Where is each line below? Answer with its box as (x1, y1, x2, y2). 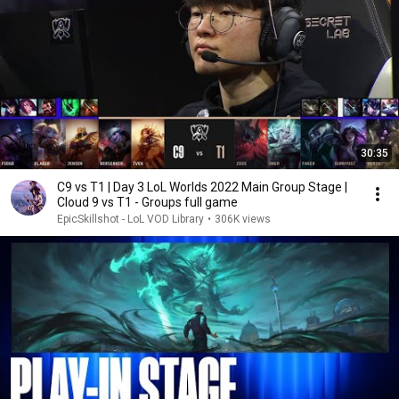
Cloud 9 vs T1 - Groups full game (57, 195, 238, 209)
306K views (215, 213, 271, 225)
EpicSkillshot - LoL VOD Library (57, 213, 204, 225)
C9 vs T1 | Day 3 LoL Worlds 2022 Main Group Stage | (57, 180, 347, 194)
